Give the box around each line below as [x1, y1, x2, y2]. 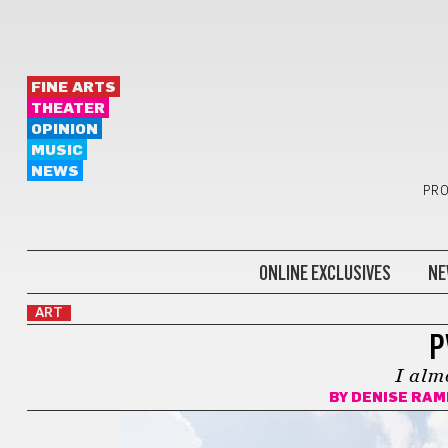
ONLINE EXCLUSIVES [258, 260, 391, 285]
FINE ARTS [30, 80, 116, 95]
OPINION [30, 122, 98, 137]
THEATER [30, 101, 105, 116]
